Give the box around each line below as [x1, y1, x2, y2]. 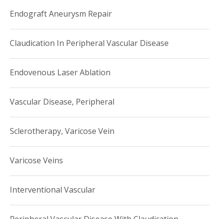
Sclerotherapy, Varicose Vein [10, 126, 114, 136]
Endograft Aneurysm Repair [10, 8, 112, 19]
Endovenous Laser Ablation [10, 67, 110, 78]
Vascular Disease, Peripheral [10, 96, 114, 107]
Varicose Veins [10, 155, 63, 166]
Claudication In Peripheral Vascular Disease [10, 38, 169, 48]
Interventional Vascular [10, 184, 95, 195]
